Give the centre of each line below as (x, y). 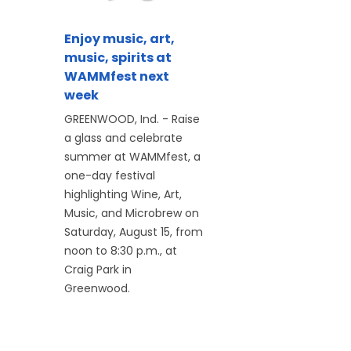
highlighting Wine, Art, (123, 194)
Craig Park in (98, 269)
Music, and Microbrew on (132, 213)
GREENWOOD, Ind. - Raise (132, 119)
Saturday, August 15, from (134, 232)
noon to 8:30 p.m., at (121, 250)
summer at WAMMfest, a (132, 156)
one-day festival (110, 175)
